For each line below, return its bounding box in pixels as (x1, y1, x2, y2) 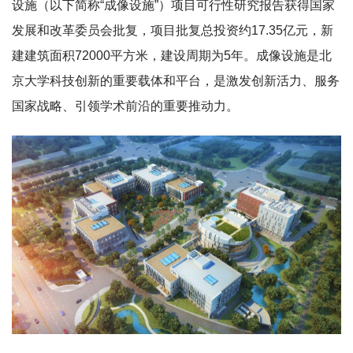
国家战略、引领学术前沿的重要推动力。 (12, 99, 239, 113)
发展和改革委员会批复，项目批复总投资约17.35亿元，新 (12, 24, 333, 37)
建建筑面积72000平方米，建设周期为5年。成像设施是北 (12, 49, 332, 62)
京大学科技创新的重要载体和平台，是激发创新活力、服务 (12, 74, 340, 87)
